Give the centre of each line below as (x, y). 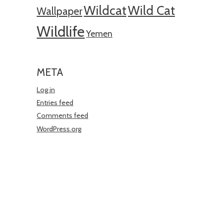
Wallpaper (59, 11)
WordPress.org (59, 129)
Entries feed (55, 103)
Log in (46, 89)
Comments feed (62, 116)
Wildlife (61, 31)
